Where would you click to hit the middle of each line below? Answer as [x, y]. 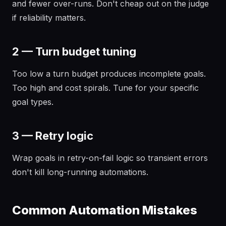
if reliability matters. [49, 18]
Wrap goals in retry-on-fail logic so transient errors [110, 158]
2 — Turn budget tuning [74, 51]
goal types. [33, 102]
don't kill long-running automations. [80, 172]
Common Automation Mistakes [105, 210]
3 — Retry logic [53, 136]
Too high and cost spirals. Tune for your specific [105, 88]
